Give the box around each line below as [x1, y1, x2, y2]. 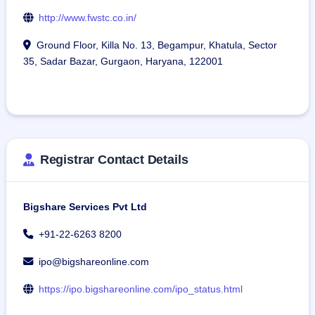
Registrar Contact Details [39, 153, 188, 167]
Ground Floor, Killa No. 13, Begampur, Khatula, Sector [37, 39, 277, 51]
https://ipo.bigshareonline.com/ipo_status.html [39, 283, 243, 295]
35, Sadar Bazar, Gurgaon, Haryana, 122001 [23, 56, 223, 67]
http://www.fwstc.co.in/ [39, 12, 136, 24]
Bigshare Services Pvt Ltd [23, 201, 147, 213]
